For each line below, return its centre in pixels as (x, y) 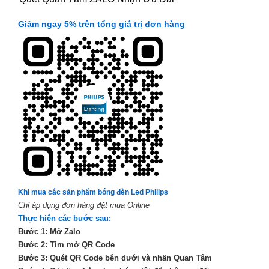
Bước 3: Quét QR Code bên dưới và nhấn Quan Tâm (115, 258)
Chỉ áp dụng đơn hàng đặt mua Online (83, 205)
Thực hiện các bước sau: (64, 219)
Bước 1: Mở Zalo (49, 232)
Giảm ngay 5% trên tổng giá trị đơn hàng (102, 24)
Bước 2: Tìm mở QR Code (66, 245)
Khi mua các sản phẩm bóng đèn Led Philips (93, 192)
